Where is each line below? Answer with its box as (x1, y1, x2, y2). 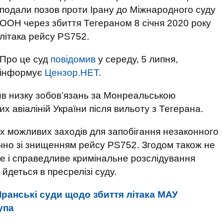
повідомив (51, 54, 96, 64)
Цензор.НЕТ (45, 67, 99, 78)
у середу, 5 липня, (96, 54, 178, 64)
